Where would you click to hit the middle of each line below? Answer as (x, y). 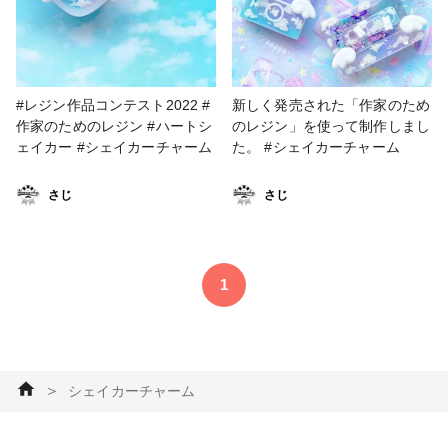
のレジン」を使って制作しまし (331, 125)
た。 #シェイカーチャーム (332, 146)
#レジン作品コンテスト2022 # (113, 104)
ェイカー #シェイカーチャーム (114, 146)
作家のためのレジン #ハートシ (114, 125)
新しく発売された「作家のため (331, 104)
